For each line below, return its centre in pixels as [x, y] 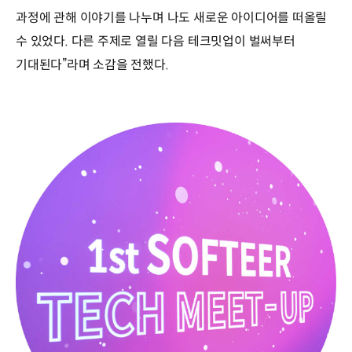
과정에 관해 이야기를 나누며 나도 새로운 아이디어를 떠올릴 [172, 18]
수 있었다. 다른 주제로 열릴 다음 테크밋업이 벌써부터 [156, 42]
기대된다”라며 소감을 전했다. [92, 65]
